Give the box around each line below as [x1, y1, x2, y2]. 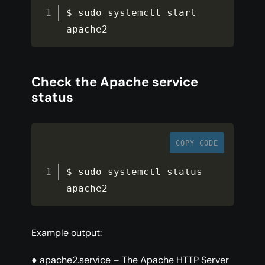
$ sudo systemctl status [66, 166, 203, 178]
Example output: [31, 227, 102, 240]
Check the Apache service [31, 73, 198, 91]
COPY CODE [176, 139, 218, 148]
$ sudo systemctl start [66, 7, 197, 19]
